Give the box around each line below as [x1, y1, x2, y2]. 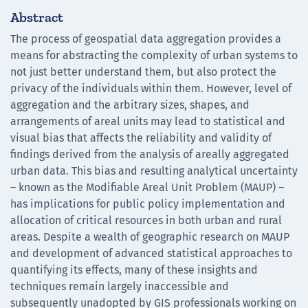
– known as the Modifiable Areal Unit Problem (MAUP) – [10, 181, 284, 195]
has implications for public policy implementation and [10, 197, 285, 211]
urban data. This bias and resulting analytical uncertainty [10, 164, 298, 178]
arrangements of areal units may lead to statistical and [10, 115, 285, 129]
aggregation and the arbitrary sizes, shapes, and [10, 98, 250, 112]
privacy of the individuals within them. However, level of [10, 82, 291, 96]
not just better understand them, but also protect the [10, 65, 276, 79]
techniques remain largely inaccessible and [10, 280, 229, 294]
